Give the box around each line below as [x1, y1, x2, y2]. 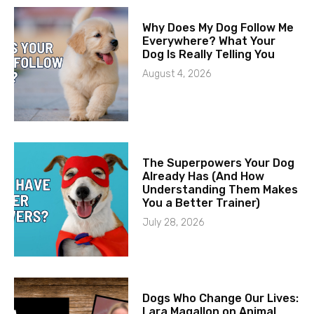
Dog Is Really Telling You [142, 47, 275, 61]
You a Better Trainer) [142, 196, 261, 210]
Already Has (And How [142, 169, 265, 183]
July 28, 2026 [142, 216, 205, 228]
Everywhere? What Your [142, 34, 276, 48]
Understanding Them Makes [142, 182, 299, 196]
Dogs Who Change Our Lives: [142, 292, 299, 306]
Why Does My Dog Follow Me [142, 20, 294, 34]
